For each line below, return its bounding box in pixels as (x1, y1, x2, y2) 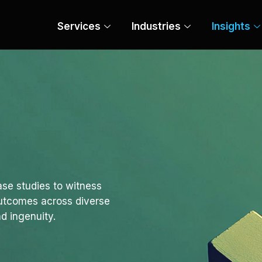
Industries (132, 20, 181, 32)
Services (57, 20, 101, 32)
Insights (212, 20, 250, 32)
